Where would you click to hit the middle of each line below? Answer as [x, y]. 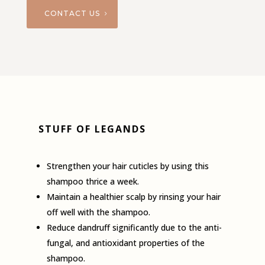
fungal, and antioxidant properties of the [125, 243]
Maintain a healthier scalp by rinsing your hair [133, 197]
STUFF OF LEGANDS [92, 129]
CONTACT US [72, 14]
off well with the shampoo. [98, 212]
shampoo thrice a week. [93, 182]
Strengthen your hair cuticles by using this [127, 166]
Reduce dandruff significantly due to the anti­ [134, 228]
